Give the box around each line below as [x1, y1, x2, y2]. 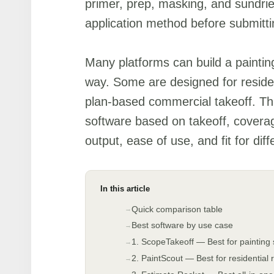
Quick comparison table [131, 204, 223, 214]
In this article [100, 183, 150, 193]
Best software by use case [131, 220, 233, 231]
